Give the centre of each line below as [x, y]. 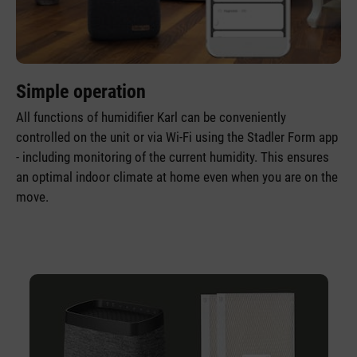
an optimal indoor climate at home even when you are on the [177, 177]
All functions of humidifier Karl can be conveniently [151, 118]
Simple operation [81, 92]
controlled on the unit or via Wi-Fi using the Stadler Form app [177, 137]
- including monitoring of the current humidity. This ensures [173, 157]
